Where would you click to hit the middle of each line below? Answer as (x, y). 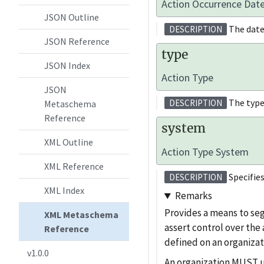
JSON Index (67, 65)
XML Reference (74, 166)
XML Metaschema (82, 214)
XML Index (65, 190)
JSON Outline (72, 17)
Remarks (193, 196)
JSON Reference (77, 41)
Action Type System (205, 151)
